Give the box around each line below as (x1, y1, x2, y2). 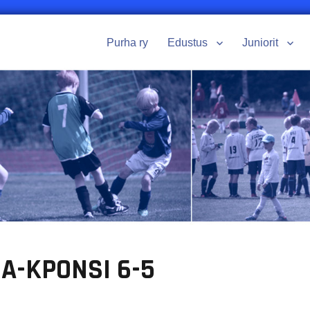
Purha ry (107, 37, 149, 49)
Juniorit (242, 37, 279, 49)
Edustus (167, 37, 208, 49)
